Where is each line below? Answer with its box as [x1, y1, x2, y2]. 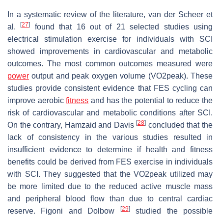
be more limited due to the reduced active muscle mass [7, 182, 213, 191]
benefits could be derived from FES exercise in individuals [7, 157, 213, 166]
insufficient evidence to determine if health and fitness [7, 145, 213, 154]
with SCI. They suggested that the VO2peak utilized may [7, 169, 213, 178]
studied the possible [130, 206, 213, 215]
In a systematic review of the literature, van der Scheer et [7, 10, 213, 19]
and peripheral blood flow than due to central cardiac [7, 194, 213, 203]
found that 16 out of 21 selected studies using [30, 22, 213, 31]
